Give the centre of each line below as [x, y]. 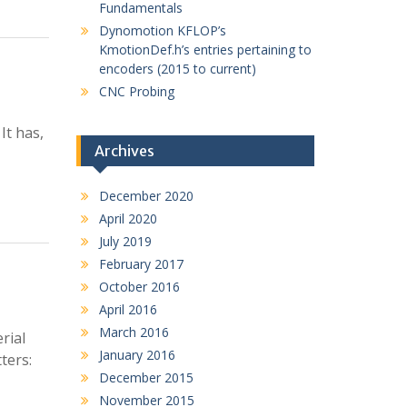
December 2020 [146, 196]
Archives [124, 151]
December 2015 [146, 377]
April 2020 [128, 218]
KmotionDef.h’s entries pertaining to [205, 50]
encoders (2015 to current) [177, 69]
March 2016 [134, 332]
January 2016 [137, 355]
